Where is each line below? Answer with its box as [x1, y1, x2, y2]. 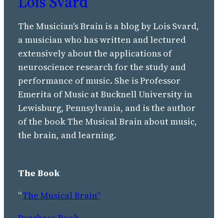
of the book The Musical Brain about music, [18, 115, 198, 128]
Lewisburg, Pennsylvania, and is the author [18, 102, 196, 114]
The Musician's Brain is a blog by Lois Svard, [18, 20, 200, 33]
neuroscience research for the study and [18, 61, 186, 73]
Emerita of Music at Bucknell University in [18, 88, 193, 101]
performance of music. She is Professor [18, 74, 181, 87]
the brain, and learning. [18, 129, 117, 142]
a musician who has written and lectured [18, 34, 186, 46]
